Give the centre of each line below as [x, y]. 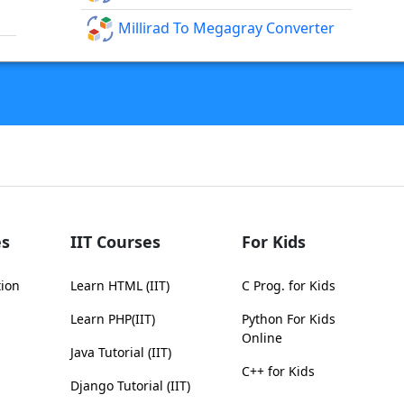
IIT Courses [115, 242]
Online [262, 338]
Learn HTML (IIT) [120, 286]
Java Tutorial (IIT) [121, 353]
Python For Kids [289, 319]
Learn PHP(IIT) [113, 319]
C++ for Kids [278, 372]
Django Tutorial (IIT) [130, 386]
